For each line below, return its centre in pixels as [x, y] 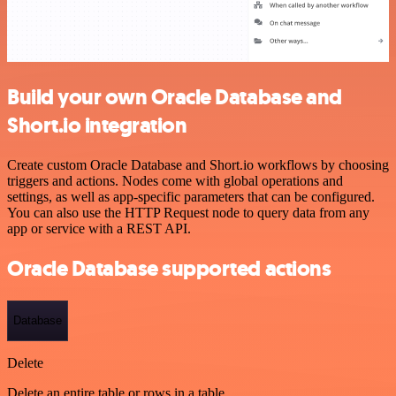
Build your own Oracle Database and [175, 98]
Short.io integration [97, 126]
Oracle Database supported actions [169, 268]
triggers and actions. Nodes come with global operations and [175, 181]
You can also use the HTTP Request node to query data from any [188, 213]
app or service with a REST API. [99, 229]
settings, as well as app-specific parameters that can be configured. [191, 197]
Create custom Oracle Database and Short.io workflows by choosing [198, 165]
